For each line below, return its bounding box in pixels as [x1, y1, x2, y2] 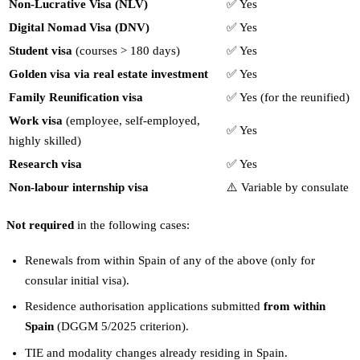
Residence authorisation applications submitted [24, 300, 264, 313]
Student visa [9, 44, 72, 58]
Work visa [9, 114, 63, 128]
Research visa [9, 157, 82, 171]
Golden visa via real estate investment [9, 67, 208, 81]
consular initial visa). [24, 273, 129, 287]
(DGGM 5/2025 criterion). [53, 320, 189, 333]
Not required [6, 218, 74, 231]
